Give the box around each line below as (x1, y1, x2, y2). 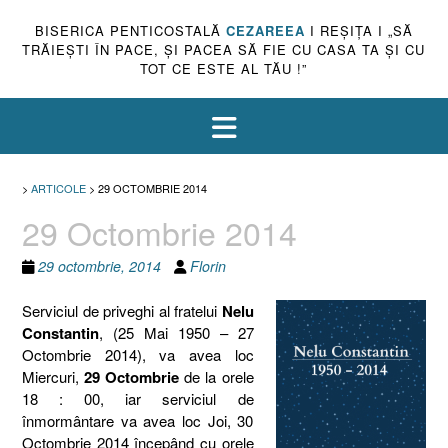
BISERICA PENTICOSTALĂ (34, 21, 226, 40)
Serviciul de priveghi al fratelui (22, 299, 222, 321)
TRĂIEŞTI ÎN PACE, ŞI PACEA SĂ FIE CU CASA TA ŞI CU (22, 40, 425, 59)
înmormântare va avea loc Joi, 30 (22, 409, 254, 431)
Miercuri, (22, 365, 85, 387)
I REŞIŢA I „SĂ (304, 21, 413, 40)
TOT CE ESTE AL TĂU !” (140, 59, 307, 78)
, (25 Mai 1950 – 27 (99, 321, 254, 343)
